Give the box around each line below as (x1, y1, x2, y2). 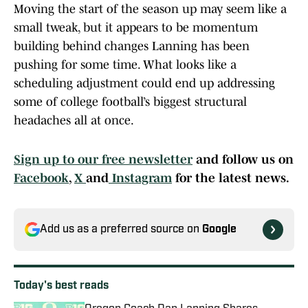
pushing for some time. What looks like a (14, 58, 236, 72)
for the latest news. (172, 171, 289, 186)
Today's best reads (14, 280, 109, 292)
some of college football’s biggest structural (14, 95, 247, 109)
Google (202, 224, 236, 236)
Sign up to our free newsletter (14, 153, 192, 167)
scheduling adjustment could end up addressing (14, 76, 275, 91)
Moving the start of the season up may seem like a (14, 2, 287, 16)
